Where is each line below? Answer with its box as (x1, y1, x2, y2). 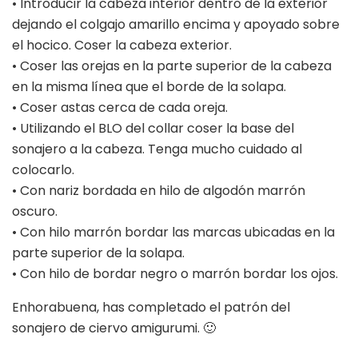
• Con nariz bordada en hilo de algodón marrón (12, 181, 305, 201)
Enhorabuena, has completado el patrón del (12, 298, 290, 317)
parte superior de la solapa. (12, 244, 185, 263)
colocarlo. (12, 161, 74, 180)
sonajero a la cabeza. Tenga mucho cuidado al (12, 140, 302, 159)
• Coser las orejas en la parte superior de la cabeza (12, 57, 332, 76)
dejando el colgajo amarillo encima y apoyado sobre (12, 15, 340, 34)
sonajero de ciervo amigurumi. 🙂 (12, 319, 216, 338)
